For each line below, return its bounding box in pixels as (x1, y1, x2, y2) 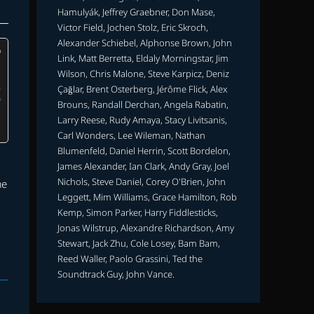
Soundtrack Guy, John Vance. (57, 267, 175, 280)
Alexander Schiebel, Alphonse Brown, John (57, 36, 233, 49)
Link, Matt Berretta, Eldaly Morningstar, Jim (57, 51, 229, 64)
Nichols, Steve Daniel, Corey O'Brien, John (57, 175, 226, 188)
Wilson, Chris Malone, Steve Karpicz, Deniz (57, 67, 230, 80)
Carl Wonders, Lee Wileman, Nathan (57, 128, 206, 142)
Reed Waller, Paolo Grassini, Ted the (57, 252, 203, 265)
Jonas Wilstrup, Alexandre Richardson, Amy (57, 221, 235, 234)
